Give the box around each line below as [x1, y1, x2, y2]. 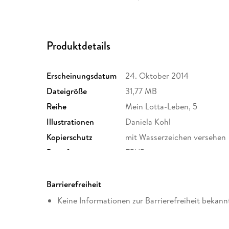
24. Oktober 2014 [125, 70, 189, 82]
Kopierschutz [47, 131, 93, 143]
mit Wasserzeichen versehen [125, 131, 226, 143]
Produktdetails [47, 37, 111, 54]
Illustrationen [47, 116, 95, 128]
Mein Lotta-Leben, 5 [125, 101, 198, 112]
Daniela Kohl [125, 116, 171, 128]
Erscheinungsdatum [47, 70, 117, 82]
